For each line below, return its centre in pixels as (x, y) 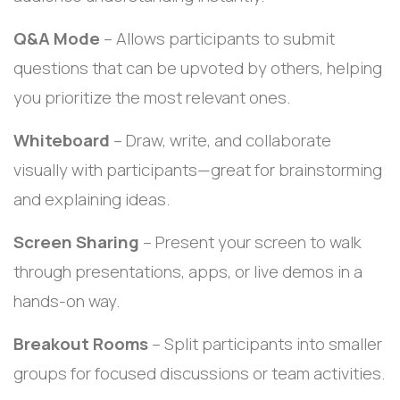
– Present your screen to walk (250, 242)
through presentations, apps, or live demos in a (188, 271)
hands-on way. (67, 300)
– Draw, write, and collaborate (221, 140)
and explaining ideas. (92, 199)
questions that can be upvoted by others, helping (198, 67)
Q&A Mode (57, 38)
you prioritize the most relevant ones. (152, 97)
